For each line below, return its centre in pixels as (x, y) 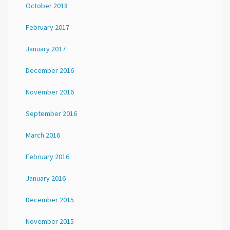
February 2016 (47, 157)
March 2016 (43, 135)
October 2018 (47, 6)
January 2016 (46, 178)
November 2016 (50, 92)
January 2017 (46, 49)
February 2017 (47, 27)
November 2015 (50, 221)
